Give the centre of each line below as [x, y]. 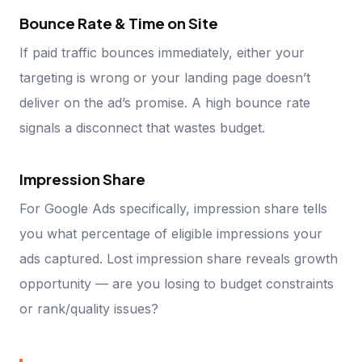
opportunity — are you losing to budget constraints [177, 284]
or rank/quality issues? [89, 309]
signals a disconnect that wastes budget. [142, 128]
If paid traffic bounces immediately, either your [162, 53]
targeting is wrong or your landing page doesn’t [165, 78]
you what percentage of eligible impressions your [171, 234]
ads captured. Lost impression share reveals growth [179, 259]
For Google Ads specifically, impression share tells [173, 209]
